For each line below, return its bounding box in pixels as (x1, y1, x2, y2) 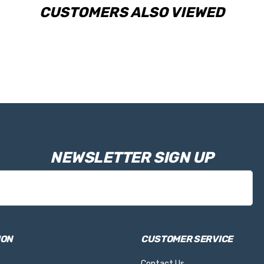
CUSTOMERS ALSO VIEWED (39, 4, 225, 21)
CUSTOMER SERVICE (141, 233, 233, 245)
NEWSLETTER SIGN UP (50, 148, 214, 167)
